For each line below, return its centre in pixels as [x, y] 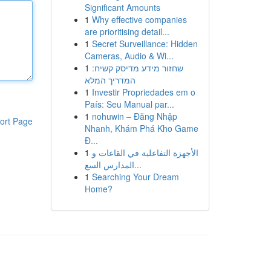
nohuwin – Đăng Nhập [134, 116]
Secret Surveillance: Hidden [145, 44]
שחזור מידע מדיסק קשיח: [137, 68]
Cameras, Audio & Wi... [129, 56]
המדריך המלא [110, 80]
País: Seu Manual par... [129, 104]
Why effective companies [139, 19]
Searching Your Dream [135, 177]
